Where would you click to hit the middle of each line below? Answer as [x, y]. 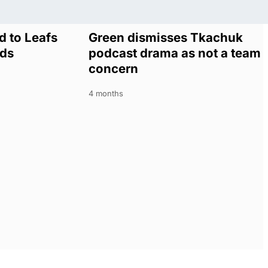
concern [113, 69]
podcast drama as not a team [174, 53]
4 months [106, 94]
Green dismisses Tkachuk [165, 38]
